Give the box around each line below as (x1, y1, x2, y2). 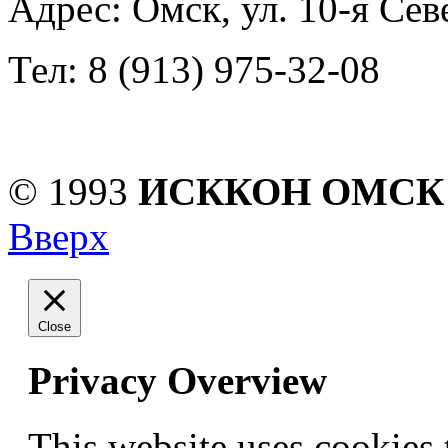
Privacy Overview (28, 358, 327, 402)
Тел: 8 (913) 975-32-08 (8, 47, 380, 91)
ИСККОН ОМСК (138, 169, 444, 213)
